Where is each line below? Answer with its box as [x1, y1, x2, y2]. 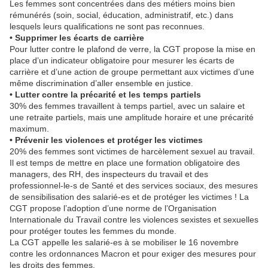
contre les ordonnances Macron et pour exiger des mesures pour [10, 249, 256, 259]
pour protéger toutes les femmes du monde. [10, 226, 176, 236]
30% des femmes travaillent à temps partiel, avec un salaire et [10, 101, 245, 111]
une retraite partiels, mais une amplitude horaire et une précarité [10, 112, 254, 123]
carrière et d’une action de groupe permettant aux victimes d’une [10, 67, 254, 77]
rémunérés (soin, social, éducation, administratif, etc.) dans [10, 10, 233, 20]
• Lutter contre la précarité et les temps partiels [10, 90, 201, 100]
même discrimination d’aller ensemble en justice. [10, 78, 193, 89]
